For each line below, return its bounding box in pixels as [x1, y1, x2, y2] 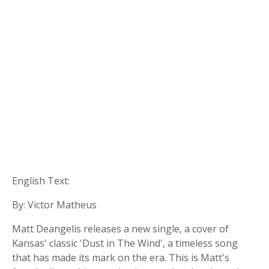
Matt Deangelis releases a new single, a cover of [12, 222, 229, 235]
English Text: [12, 174, 70, 187]
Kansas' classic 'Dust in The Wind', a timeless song [12, 237, 238, 250]
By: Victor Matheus [12, 198, 97, 211]
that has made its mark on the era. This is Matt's [12, 251, 229, 264]
